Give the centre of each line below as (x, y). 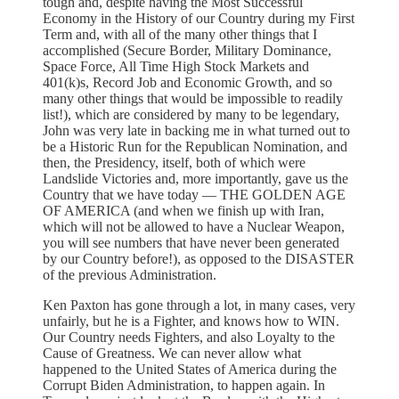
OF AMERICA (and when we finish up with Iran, (183, 210)
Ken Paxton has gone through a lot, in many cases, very (199, 305)
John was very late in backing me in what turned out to (196, 130)
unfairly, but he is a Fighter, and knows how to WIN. (191, 321)
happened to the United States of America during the (190, 369)
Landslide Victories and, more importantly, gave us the (195, 178)
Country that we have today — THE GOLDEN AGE (194, 194)
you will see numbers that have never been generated (191, 242)
